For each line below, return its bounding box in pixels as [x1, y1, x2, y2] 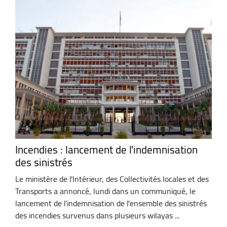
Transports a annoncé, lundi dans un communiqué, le [15, 183, 196, 199]
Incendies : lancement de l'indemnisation [15, 139, 198, 160]
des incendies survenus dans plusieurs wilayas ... [15, 208, 179, 223]
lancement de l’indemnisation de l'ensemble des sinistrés [15, 196, 207, 211]
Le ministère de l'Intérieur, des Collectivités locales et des [15, 171, 209, 187]
